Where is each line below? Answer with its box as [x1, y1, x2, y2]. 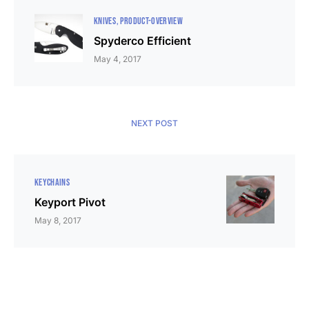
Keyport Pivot [34, 195, 106, 210]
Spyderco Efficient [94, 34, 191, 48]
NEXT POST [131, 118, 178, 129]
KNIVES [94, 15, 117, 28]
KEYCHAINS [34, 177, 70, 189]
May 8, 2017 [34, 215, 81, 226]
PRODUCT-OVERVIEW [120, 15, 183, 28]
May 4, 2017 [94, 54, 141, 65]
